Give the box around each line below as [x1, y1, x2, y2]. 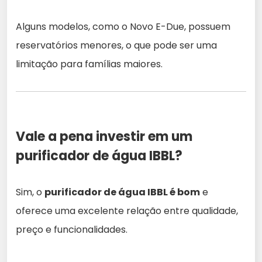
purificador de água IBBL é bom [44, 185, 200, 199]
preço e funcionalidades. [16, 223, 127, 237]
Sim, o [16, 185, 44, 199]
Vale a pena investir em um [16, 127, 192, 146]
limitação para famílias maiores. [16, 57, 163, 71]
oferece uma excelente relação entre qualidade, [16, 204, 238, 218]
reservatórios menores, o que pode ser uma [16, 39, 217, 53]
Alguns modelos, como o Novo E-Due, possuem [16, 20, 230, 34]
